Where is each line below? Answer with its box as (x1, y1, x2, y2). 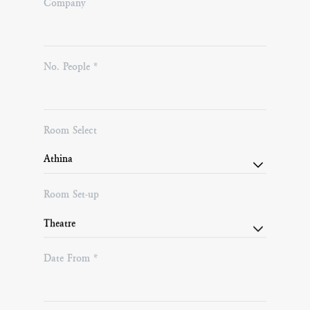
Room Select (44, 123, 97, 136)
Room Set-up (44, 188, 99, 201)
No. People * (44, 60, 98, 73)
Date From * (44, 251, 98, 264)
